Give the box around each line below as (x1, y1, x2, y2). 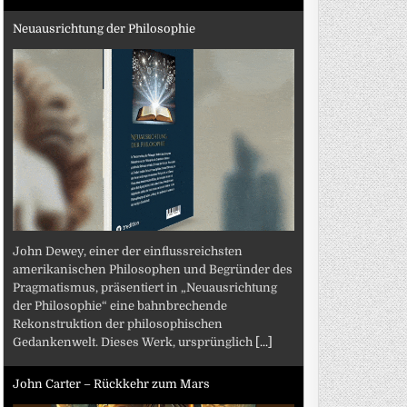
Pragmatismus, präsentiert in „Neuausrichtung (13, 280, 278, 294)
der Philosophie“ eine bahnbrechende (13, 298, 228, 313)
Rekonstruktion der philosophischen (13, 316, 223, 331)
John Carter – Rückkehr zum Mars (13, 377, 211, 391)
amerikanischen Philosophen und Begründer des (13, 262, 293, 276)
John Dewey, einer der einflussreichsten (13, 243, 243, 258)
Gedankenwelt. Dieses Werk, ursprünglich (13, 334, 256, 349)
